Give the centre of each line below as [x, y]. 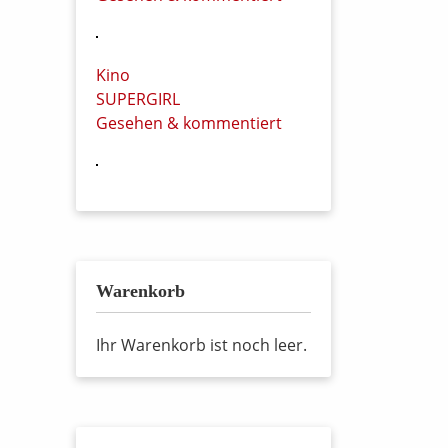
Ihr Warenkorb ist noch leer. [201, 345]
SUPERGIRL [138, 99]
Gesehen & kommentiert [189, 123]
